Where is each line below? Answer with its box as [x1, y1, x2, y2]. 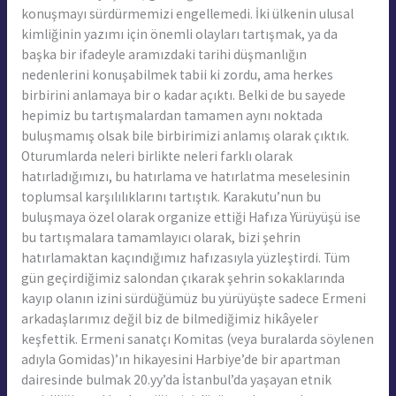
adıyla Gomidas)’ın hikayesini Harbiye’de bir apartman [20, 350, 340, 368]
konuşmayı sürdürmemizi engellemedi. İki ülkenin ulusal [20, 4, 354, 22]
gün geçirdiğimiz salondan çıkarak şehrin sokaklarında [20, 269, 345, 286]
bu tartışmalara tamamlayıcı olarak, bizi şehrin [20, 228, 301, 246]
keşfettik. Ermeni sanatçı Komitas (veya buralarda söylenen [20, 330, 374, 347]
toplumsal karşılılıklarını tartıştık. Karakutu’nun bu [20, 187, 321, 205]
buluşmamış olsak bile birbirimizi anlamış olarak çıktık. [20, 126, 349, 144]
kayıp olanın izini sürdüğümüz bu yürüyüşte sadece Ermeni [20, 289, 366, 307]
